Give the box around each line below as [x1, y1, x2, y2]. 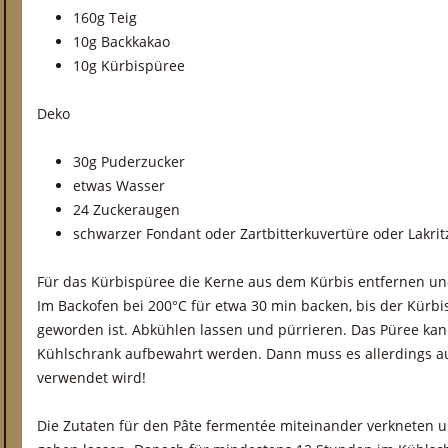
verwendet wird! [37, 368, 146, 387]
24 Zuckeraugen [73, 200, 180, 219]
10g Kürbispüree [73, 56, 185, 75]
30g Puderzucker [73, 152, 185, 171]
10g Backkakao [73, 32, 170, 51]
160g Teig [73, 8, 137, 27]
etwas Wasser [73, 176, 165, 195]
